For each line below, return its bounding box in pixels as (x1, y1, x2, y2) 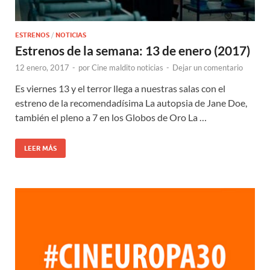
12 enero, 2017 (15, 63, 69, 73)
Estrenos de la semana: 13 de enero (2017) (15, 43, 250, 58)
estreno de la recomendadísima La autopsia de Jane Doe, (15, 97, 247, 109)
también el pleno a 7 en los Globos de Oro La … (15, 111, 207, 124)
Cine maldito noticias (92, 63, 163, 73)
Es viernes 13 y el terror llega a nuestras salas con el (15, 83, 225, 95)
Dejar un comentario (172, 63, 243, 73)
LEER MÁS (24, 144, 57, 153)
